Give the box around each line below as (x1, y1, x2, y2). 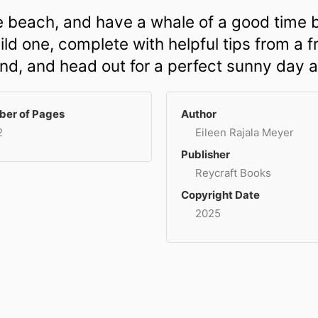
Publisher (181, 148, 230, 161)
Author (181, 107, 216, 121)
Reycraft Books (195, 166, 271, 180)
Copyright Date (181, 188, 260, 202)
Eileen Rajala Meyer (195, 126, 294, 139)
